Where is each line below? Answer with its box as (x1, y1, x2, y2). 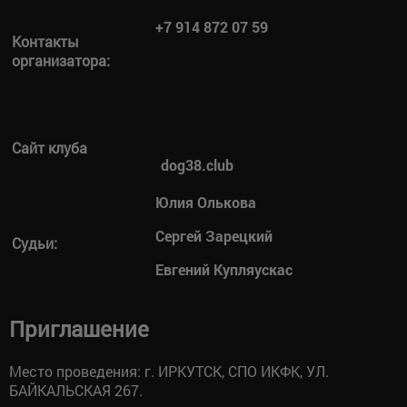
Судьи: (12, 233, 57, 253)
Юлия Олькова (155, 193, 256, 212)
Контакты (12, 32, 79, 51)
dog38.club (155, 155, 233, 174)
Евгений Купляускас (155, 260, 293, 279)
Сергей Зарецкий (155, 226, 273, 245)
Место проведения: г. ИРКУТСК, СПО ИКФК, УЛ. (9, 361, 329, 381)
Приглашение (9, 313, 149, 343)
